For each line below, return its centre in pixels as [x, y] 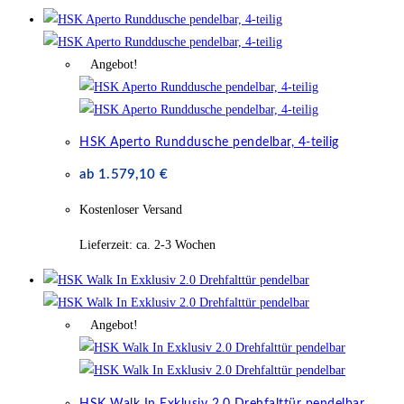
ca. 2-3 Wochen [176, 244]
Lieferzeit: [108, 244]
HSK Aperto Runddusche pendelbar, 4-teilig [209, 143]
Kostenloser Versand [131, 209]
